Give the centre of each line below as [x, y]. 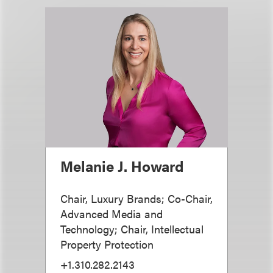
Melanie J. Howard [122, 165]
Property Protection [107, 244]
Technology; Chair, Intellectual [132, 229]
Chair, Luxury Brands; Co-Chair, [136, 198]
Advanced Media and [112, 213]
